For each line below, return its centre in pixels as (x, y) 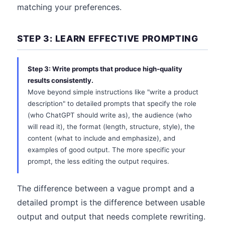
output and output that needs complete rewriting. (111, 216)
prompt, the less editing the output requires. (98, 161)
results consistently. (61, 80)
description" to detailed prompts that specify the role (112, 103)
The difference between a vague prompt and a (106, 188)
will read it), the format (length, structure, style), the (111, 127)
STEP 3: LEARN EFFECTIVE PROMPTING (108, 38)
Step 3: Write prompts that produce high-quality (105, 69)
